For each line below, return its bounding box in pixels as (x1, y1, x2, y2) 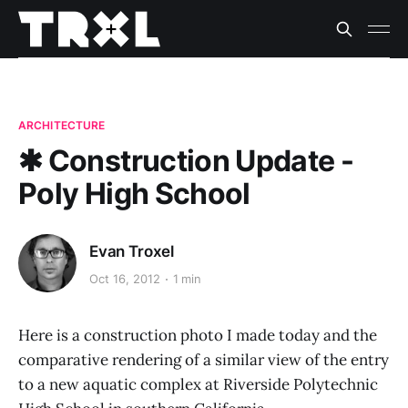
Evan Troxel (89, 241, 175, 260)
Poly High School (18, 176, 250, 211)
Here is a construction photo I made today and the (18, 325, 377, 345)
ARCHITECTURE (18, 118, 106, 132)
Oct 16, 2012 (89, 271, 160, 287)
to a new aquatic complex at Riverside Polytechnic (18, 374, 378, 394)
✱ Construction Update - (18, 143, 354, 178)
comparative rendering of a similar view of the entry (18, 350, 389, 370)
